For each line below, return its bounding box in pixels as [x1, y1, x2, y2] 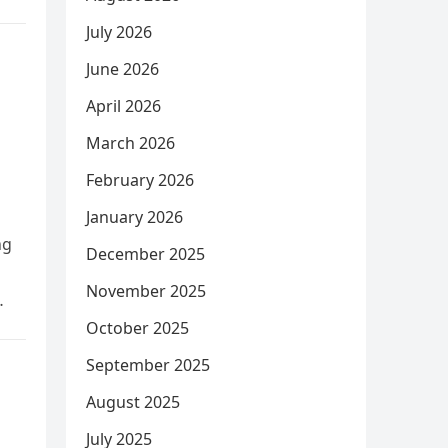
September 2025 [86, 354, 210, 376]
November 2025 [86, 280, 206, 302]
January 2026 [86, 206, 183, 228]
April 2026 [86, 95, 161, 117]
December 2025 [86, 243, 205, 265]
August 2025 [86, 391, 180, 413]
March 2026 [86, 132, 175, 154]
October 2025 [86, 317, 189, 339]
